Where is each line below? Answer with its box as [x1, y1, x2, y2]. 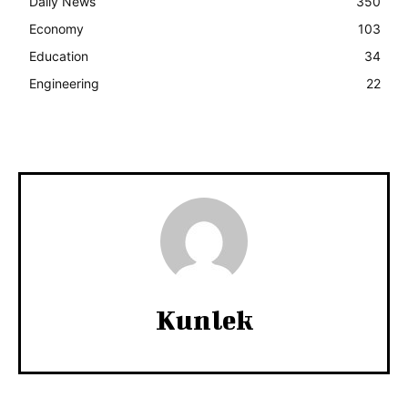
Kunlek [155, 303, 253, 335]
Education [29, 47, 88, 64]
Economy [29, 20, 84, 36]
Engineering [29, 75, 99, 91]
